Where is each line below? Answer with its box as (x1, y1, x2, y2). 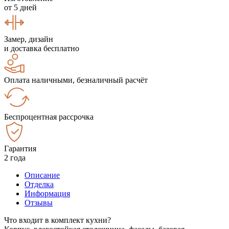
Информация (25, 189, 70, 198)
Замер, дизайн (4, 34, 53, 43)
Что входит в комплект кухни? (4, 215, 111, 224)
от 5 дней (4, 3, 37, 12)
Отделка (25, 179, 54, 189)
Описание (25, 170, 60, 179)
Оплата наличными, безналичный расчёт (4, 75, 148, 84)
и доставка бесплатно (4, 43, 79, 53)
